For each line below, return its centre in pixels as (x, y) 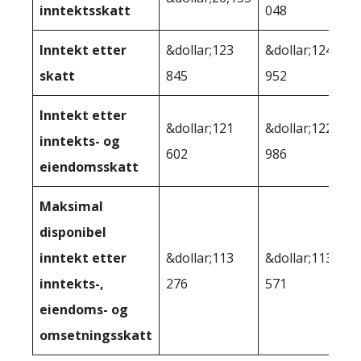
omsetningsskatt (96, 335)
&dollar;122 (299, 128)
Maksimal (71, 206)
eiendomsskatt (89, 166)
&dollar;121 (200, 128)
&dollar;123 (200, 50)
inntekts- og (80, 141)
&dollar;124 (299, 50)
